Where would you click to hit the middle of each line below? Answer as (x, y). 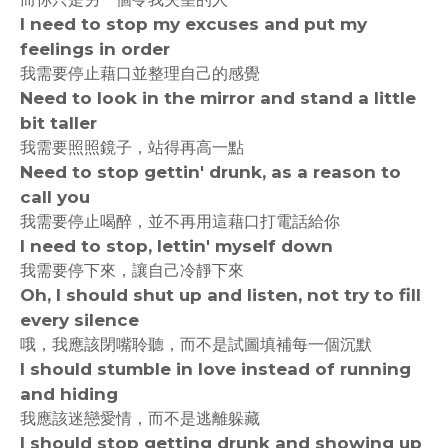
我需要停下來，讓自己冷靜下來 (132, 270)
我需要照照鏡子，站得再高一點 (132, 147)
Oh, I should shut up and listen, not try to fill (220, 295)
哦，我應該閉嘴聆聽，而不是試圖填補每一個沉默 (196, 344)
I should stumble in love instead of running (215, 369)
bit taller (58, 123)
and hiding (69, 394)
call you (55, 197)
